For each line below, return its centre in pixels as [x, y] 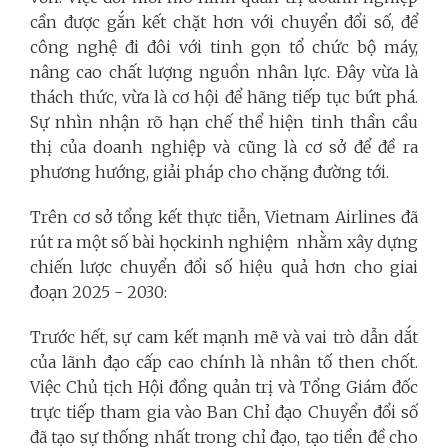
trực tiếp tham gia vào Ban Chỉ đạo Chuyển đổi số [224, 411]
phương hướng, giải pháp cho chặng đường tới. [209, 171]
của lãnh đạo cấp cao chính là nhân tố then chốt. [224, 361]
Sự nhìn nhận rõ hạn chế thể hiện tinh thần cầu [224, 121]
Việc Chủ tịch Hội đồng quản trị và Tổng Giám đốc [224, 386]
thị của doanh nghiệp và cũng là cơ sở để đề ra [224, 146]
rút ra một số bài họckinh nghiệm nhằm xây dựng [224, 241]
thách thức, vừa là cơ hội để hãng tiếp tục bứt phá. [224, 96]
